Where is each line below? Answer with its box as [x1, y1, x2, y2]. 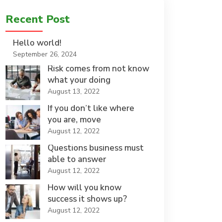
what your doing [48, 74, 111, 86]
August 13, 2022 [48, 87, 100, 96]
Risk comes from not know [48, 63, 149, 74]
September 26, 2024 [13, 50, 77, 59]
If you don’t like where [48, 103, 134, 114]
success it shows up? [48, 193, 127, 205]
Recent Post [5, 12, 70, 27]
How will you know [48, 182, 121, 193]
